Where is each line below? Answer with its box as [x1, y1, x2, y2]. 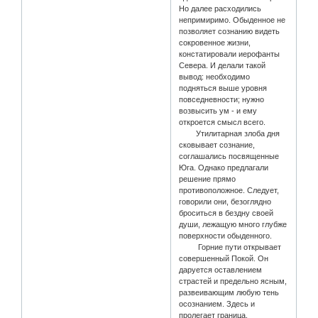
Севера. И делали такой [179, 61, 266, 70]
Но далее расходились [179, 4, 262, 13]
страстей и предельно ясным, [179, 277, 287, 286]
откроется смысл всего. [179, 118, 266, 127]
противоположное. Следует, [179, 186, 280, 195]
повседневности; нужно [179, 95, 265, 104]
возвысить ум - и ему [179, 106, 258, 116]
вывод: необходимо [179, 72, 251, 82]
